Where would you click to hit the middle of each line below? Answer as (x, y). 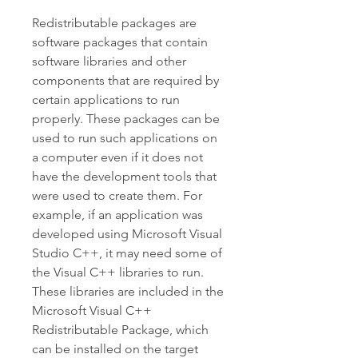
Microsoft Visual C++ (92, 310)
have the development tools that (124, 176)
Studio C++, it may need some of (127, 253)
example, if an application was (117, 215)
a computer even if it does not (117, 157)
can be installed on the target (115, 349)
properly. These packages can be (126, 119)
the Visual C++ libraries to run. (118, 272)
